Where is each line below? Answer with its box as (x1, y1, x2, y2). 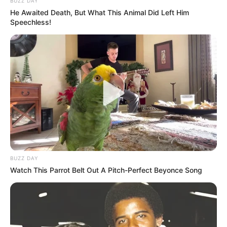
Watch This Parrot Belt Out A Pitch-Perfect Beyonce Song (10, 165, 202, 174)
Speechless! (10, 18, 51, 27)
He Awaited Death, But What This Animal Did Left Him (10, 8, 189, 17)
